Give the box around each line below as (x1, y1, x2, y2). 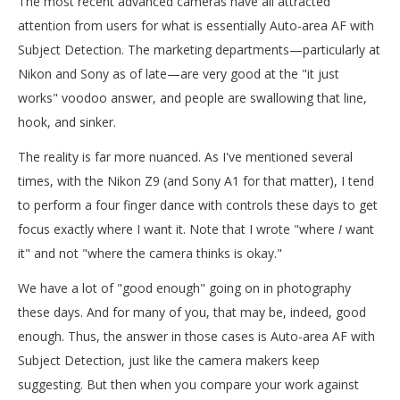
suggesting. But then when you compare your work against (18, 375, 359, 393)
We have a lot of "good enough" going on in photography (18, 279, 351, 296)
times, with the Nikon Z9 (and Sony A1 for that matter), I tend (18, 171, 374, 189)
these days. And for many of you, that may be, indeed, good (18, 303, 366, 321)
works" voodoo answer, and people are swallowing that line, (18, 88, 367, 106)
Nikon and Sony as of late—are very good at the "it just (18, 64, 339, 82)
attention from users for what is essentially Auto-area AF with (18, 16, 374, 34)
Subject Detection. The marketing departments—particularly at (18, 40, 380, 58)
